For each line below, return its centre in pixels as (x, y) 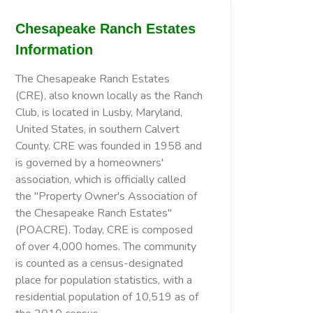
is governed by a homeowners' (89, 163)
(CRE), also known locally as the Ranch (109, 96)
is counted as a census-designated (99, 263)
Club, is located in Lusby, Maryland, (99, 112)
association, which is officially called (101, 180)
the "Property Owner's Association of (106, 196)
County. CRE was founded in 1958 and (109, 146)
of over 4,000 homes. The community (106, 247)
